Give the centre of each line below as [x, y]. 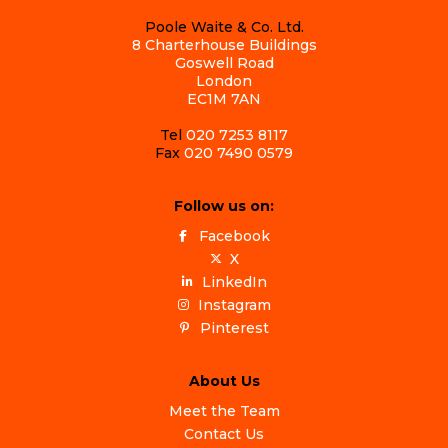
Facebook [234, 235]
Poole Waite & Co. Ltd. [224, 26]
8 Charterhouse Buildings [224, 44]
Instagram [234, 304]
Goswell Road [224, 62]
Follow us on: [224, 205]
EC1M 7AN [224, 98]
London [224, 80]
